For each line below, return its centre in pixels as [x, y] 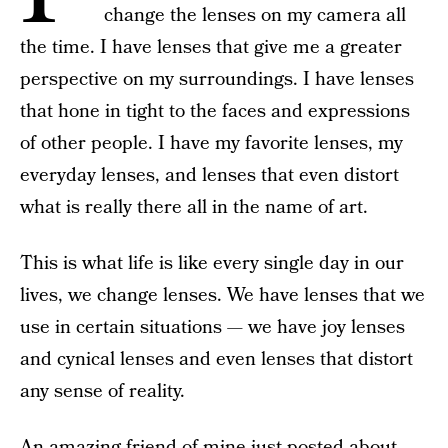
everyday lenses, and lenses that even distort [209, 175]
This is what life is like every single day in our [212, 263]
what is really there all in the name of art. [194, 207]
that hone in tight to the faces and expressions [215, 111]
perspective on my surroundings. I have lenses [217, 79]
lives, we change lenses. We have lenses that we [222, 295]
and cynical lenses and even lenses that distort [216, 359]
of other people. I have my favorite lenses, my [211, 143]
